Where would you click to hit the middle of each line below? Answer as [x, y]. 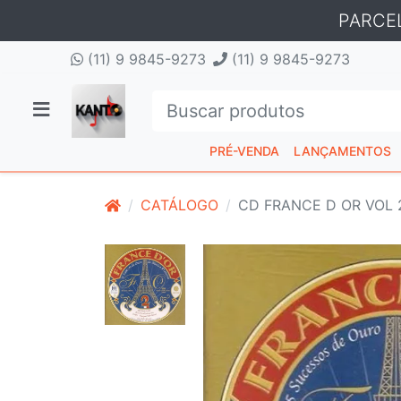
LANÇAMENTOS [342, 151]
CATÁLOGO [179, 205]
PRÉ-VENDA [244, 151]
